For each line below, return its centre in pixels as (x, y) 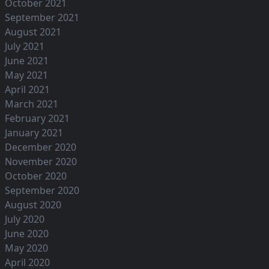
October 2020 (36, 176)
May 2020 (26, 248)
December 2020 (41, 147)
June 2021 (27, 61)
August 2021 (33, 32)
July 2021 (25, 47)
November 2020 (41, 162)
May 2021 (26, 75)
